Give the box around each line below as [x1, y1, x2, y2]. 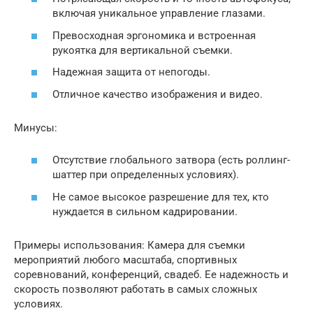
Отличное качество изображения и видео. [52, 87, 263, 101]
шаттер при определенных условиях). [52, 168, 239, 181]
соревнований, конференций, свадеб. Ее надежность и [14, 268, 289, 281]
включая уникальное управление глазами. [52, 7, 265, 20]
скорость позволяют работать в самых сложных [14, 282, 257, 296]
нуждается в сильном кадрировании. [52, 205, 238, 218]
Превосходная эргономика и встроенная [52, 29, 256, 42]
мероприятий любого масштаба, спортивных [14, 253, 237, 266]
